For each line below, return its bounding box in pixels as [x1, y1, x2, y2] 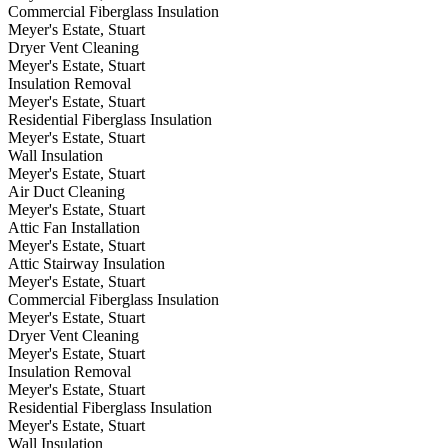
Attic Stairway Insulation [8, 255, 165, 273]
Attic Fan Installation [8, 219, 140, 237]
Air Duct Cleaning [8, 183, 125, 201]
